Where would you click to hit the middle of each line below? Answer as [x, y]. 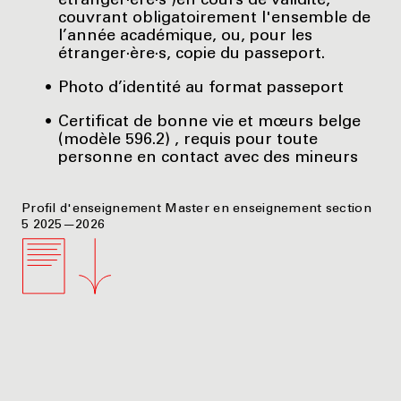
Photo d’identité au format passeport [201, 88]
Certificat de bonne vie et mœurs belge [210, 122]
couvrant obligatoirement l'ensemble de [215, 18]
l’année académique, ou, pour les [186, 36]
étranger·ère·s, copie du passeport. [192, 54]
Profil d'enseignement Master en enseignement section [196, 209]
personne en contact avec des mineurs [209, 158]
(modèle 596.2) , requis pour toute [188, 140]
